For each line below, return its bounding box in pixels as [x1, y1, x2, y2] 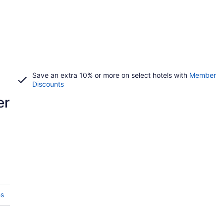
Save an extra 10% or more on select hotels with [32, 71, 189, 79]
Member [189, 71, 216, 79]
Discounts [32, 80, 64, 88]
